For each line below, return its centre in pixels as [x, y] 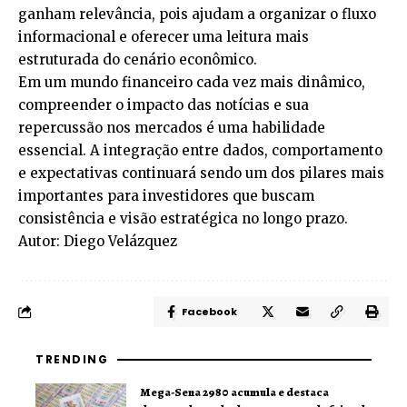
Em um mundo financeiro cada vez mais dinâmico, [192, 82]
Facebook [209, 311]
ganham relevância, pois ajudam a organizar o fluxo [197, 14]
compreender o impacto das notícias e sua [164, 104]
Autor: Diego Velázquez [98, 241]
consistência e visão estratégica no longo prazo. [183, 218]
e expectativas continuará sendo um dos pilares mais [201, 173]
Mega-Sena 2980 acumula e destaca [234, 392]
